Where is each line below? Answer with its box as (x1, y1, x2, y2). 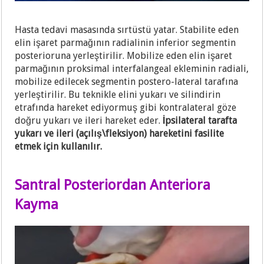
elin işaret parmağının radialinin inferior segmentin (15, 37, 236, 48)
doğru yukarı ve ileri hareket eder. (15, 114, 163, 126)
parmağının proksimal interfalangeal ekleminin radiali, (15, 62, 249, 74)
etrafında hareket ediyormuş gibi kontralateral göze (15, 101, 237, 113)
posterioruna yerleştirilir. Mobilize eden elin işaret (15, 49, 233, 61)
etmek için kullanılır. (15, 140, 103, 152)
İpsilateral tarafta (163, 114, 237, 126)
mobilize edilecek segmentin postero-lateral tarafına (15, 75, 239, 87)
